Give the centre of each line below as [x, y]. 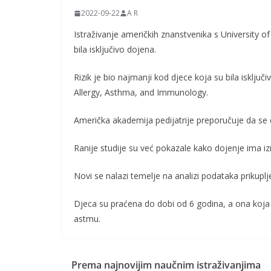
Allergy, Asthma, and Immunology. [141, 93]
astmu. [87, 219]
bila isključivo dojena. [115, 50]
